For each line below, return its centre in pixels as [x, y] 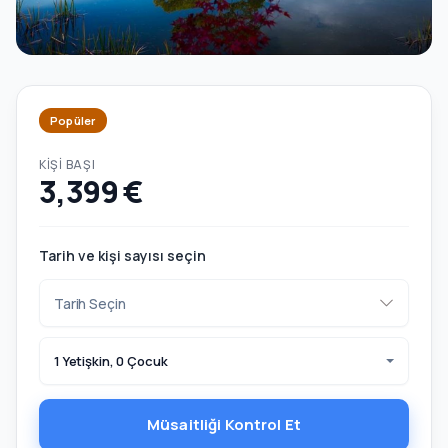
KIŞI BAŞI [67, 164]
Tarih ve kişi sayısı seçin [122, 255]
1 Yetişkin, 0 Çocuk [111, 360]
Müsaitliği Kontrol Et [224, 424]
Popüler [73, 120]
